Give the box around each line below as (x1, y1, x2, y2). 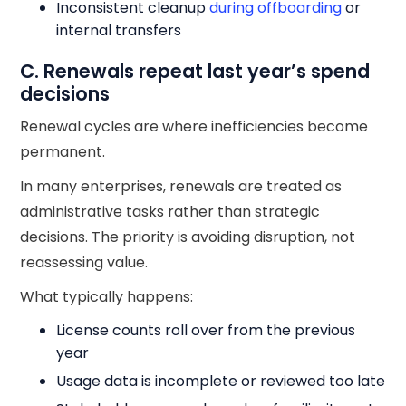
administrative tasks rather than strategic (20, 201, 321, 222)
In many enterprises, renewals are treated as (20, 176, 343, 197)
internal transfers (56, 20, 182, 41)
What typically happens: (20, 286, 194, 307)
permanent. (20, 141, 106, 162)
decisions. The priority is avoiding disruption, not (20, 227, 356, 247)
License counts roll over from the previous (56, 320, 356, 341)
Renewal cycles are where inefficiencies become (20, 116, 369, 137)
